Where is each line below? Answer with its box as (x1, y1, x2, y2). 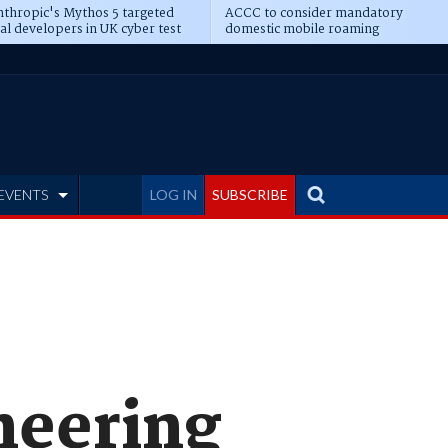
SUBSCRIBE (212, 186, 288, 203)
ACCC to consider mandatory (224, 3, 403, 24)
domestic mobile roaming (224, 19, 379, 40)
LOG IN (150, 186, 197, 203)
